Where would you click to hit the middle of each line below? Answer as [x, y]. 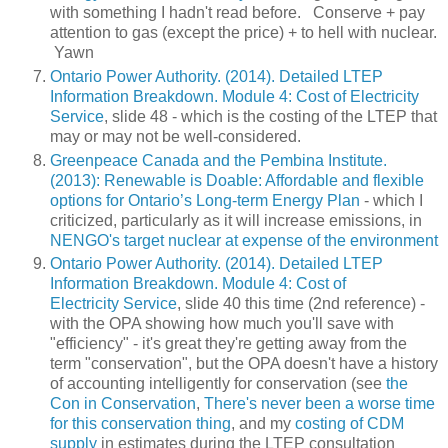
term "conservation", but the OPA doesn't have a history [244, 364]
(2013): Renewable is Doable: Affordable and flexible [237, 180]
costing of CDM [349, 424]
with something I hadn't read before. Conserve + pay [237, 12]
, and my [263, 424]
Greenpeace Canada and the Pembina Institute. [218, 160]
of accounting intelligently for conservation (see [218, 384]
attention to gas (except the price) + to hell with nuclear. [243, 32]
